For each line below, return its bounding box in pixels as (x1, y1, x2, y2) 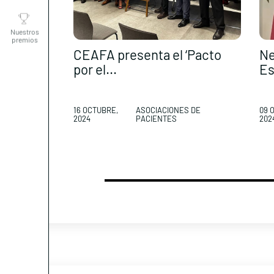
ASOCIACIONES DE (135, 105, 201, 115)
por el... (73, 61, 117, 78)
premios (11, 15, 38, 24)
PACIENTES (135, 114, 177, 124)
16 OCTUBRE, (73, 105, 118, 115)
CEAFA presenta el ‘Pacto (73, 46, 221, 63)
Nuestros (10, 7, 39, 17)
